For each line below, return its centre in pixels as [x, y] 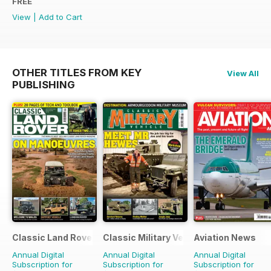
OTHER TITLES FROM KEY [77, 73]
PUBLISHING [44, 85]
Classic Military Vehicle [154, 238]
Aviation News [225, 238]
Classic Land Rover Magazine [76, 238]
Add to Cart [60, 17]
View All [243, 73]
